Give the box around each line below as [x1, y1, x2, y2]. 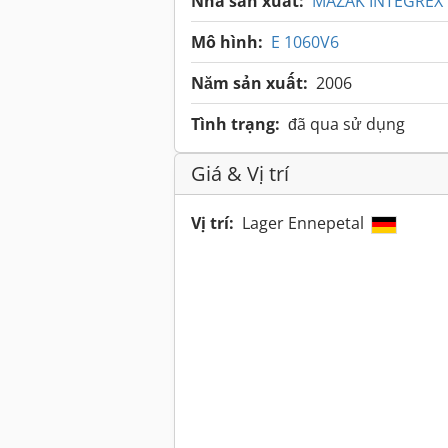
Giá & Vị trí [191, 160, 289, 188]
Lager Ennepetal [242, 212, 368, 235]
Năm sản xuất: [191, 72, 308, 95]
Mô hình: [191, 31, 263, 54]
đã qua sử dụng [288, 113, 405, 136]
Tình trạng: [191, 113, 280, 136]
